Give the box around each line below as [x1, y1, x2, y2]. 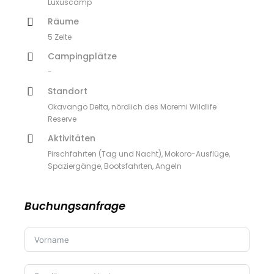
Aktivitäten [48, 132, 95, 144]
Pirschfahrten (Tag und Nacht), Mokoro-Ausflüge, [48, 149, 230, 159]
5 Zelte [48, 32, 72, 42]
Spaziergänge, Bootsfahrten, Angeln [48, 161, 182, 171]
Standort [48, 85, 87, 97]
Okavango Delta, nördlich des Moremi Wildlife [48, 102, 217, 112]
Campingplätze [48, 50, 117, 62]
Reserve [48, 114, 76, 124]
